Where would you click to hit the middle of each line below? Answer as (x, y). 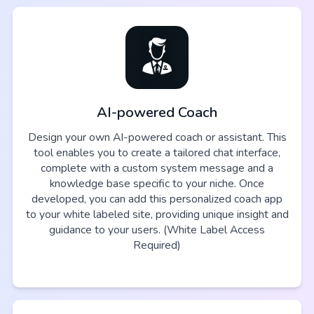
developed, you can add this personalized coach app (157, 199)
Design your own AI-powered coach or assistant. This (157, 137)
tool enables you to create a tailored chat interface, (157, 152)
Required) (157, 245)
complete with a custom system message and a (157, 168)
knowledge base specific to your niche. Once (157, 183)
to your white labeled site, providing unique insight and (157, 214)
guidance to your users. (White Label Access (157, 230)
